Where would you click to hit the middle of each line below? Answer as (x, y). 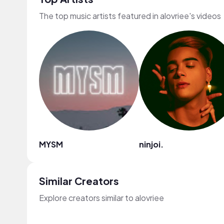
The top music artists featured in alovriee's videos (130, 16)
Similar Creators (79, 181)
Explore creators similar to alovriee (101, 198)
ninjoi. (151, 144)
